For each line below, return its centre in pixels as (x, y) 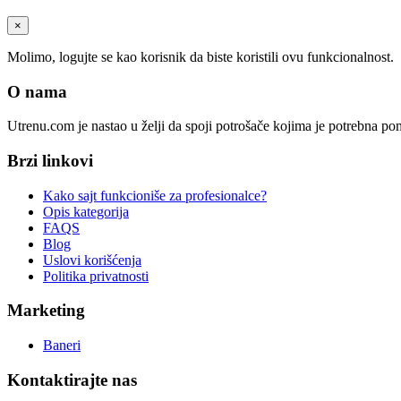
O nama (37, 91)
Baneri (62, 346)
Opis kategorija (86, 211)
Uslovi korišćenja (92, 260)
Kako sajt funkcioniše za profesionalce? (155, 195)
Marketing (46, 311)
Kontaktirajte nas (72, 380)
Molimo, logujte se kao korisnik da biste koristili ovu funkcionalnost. (200, 56)
